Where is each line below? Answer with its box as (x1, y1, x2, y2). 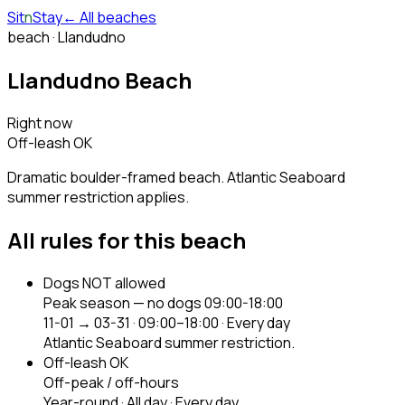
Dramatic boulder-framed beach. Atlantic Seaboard (7, 166, 345, 187)
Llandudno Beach (7, 64, 192, 95)
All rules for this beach (7, 224, 246, 255)
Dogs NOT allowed (43, 272, 165, 293)
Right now (7, 112, 72, 133)
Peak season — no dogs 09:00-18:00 (43, 292, 283, 313)
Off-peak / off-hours (43, 372, 179, 392)
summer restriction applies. (7, 186, 189, 207)
